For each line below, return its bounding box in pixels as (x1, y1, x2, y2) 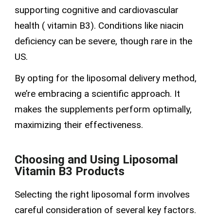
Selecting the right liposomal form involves (15, 189, 190, 200)
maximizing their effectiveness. (15, 119, 143, 130)
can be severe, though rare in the (58, 36, 192, 47)
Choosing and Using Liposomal (15, 153, 178, 167)
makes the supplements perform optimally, (15, 103, 192, 115)
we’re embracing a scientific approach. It (15, 88, 180, 99)
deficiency (15, 36, 58, 47)
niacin (160, 20, 183, 32)
